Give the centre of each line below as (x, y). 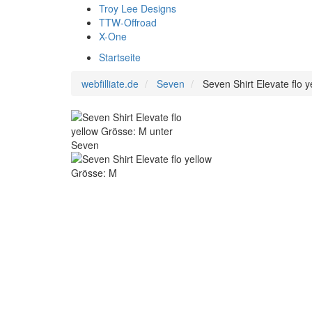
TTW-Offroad (128, 22)
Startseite (120, 57)
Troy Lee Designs (138, 8)
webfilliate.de (110, 84)
